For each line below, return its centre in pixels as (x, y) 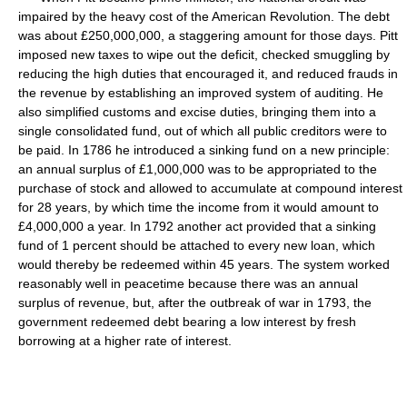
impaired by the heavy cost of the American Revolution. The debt (204, 16)
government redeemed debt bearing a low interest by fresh (187, 322)
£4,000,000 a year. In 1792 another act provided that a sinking (197, 226)
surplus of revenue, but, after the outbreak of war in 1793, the (195, 303)
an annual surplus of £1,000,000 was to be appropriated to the (198, 169)
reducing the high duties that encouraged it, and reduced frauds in (208, 74)
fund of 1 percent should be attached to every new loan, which (197, 245)
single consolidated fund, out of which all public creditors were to (203, 131)
